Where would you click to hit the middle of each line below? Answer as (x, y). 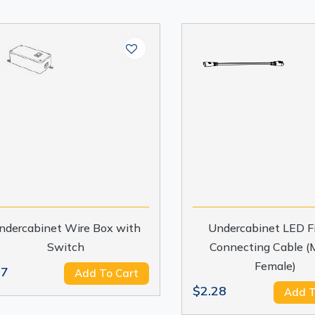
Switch (65, 247)
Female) (276, 266)
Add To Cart (106, 273)
